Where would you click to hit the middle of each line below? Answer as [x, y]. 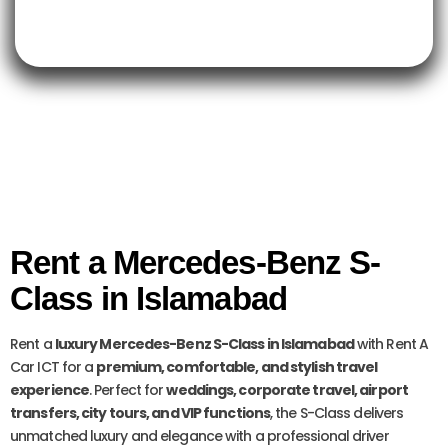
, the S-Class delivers [337, 413]
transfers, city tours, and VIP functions [140, 413]
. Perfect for [128, 390]
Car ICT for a [53, 367]
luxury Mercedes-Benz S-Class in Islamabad [204, 344]
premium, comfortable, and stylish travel [237, 367]
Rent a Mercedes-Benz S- [195, 263]
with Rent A [391, 344]
